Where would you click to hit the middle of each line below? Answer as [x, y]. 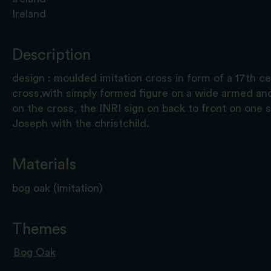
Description [51, 55]
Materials [44, 165]
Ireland [29, 14]
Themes [39, 229]
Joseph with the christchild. [81, 124]
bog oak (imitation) [57, 188]
